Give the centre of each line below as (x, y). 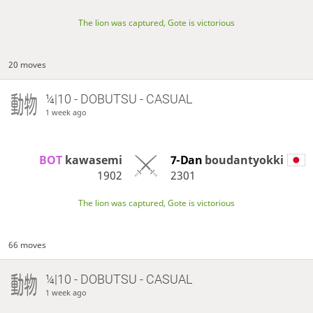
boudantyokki (244, 160)
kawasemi (93, 160)
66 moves (28, 245)
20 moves (28, 64)
